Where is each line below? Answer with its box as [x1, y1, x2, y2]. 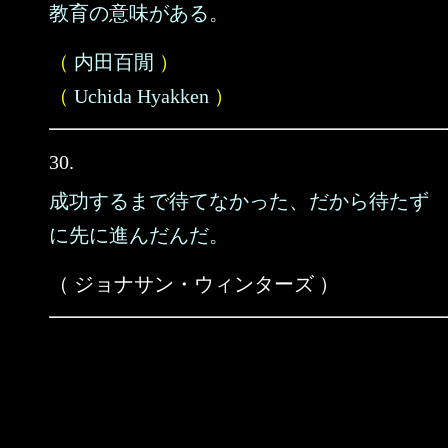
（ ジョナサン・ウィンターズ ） [49, 273, 339, 295]
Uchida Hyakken [74, 85, 209, 107]
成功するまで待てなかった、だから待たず [49, 190, 429, 212]
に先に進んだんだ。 [49, 224, 229, 246]
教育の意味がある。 [49, 2, 229, 24]
